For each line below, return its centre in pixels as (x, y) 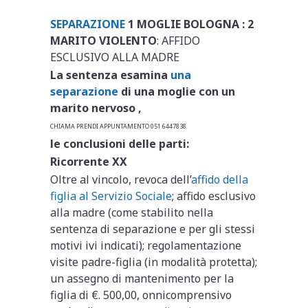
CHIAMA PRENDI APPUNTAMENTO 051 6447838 (119, 126)
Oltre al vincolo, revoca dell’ (121, 179)
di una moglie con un (177, 91)
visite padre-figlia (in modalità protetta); (154, 262)
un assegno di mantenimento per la (142, 278)
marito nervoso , (96, 108)
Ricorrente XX (89, 162)
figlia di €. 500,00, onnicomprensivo (141, 295)
